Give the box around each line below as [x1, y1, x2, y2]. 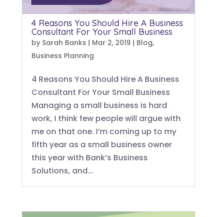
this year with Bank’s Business [31, 152, 148, 163]
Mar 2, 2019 [92, 38, 131, 47]
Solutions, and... [31, 165, 93, 176]
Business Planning [31, 51, 94, 61]
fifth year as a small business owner [31, 139, 172, 150]
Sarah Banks [42, 38, 86, 47]
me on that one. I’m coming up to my [31, 126, 176, 137]
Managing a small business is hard [31, 100, 167, 111]
